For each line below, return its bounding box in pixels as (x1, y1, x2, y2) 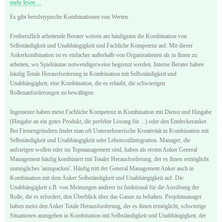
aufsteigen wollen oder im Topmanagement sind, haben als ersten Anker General (10, 146, 197, 153)
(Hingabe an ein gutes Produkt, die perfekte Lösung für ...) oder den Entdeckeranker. (10, 118, 208, 124)
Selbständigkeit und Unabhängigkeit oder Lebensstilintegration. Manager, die (10, 137, 190, 143)
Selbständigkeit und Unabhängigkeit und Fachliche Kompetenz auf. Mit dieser (10, 42, 193, 49)
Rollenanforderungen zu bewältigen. (10, 89, 95, 96)
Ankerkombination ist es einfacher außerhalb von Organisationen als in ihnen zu (10, 52, 197, 58)
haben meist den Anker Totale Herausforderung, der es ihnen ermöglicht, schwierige (10, 203, 206, 209)
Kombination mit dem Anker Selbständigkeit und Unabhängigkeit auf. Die (10, 174, 183, 181)
